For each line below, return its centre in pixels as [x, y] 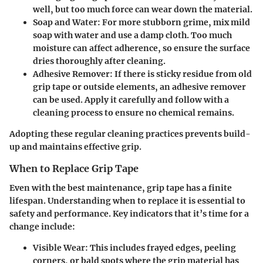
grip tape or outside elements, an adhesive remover [139, 87]
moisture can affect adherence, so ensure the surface [141, 48]
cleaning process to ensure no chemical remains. [134, 113]
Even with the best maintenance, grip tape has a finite [121, 188]
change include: [42, 226]
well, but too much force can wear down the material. [143, 10]
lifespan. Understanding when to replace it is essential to [127, 200]
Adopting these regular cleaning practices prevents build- [130, 134]
